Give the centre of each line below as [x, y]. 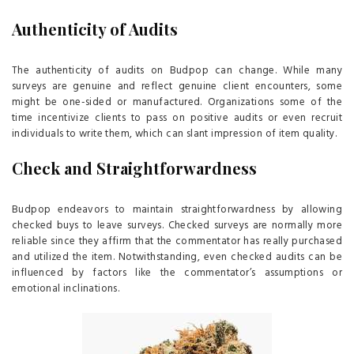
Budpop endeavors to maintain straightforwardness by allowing [177, 210]
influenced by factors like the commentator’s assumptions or [177, 273]
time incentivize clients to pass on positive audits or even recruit [177, 119]
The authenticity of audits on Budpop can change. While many [177, 71]
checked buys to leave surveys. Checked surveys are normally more [177, 226]
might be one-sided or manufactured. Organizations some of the [177, 103]
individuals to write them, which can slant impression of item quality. [174, 134]
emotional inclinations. [66, 289]
